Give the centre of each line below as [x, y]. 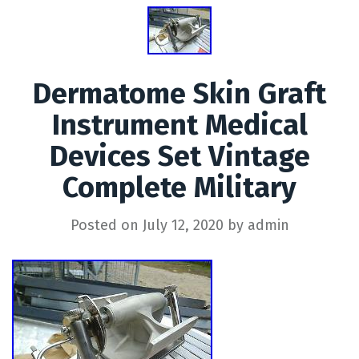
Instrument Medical [179, 125]
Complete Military [179, 187]
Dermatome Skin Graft [179, 93]
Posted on [106, 225]
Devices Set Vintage [179, 156]
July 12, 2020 [183, 225]
